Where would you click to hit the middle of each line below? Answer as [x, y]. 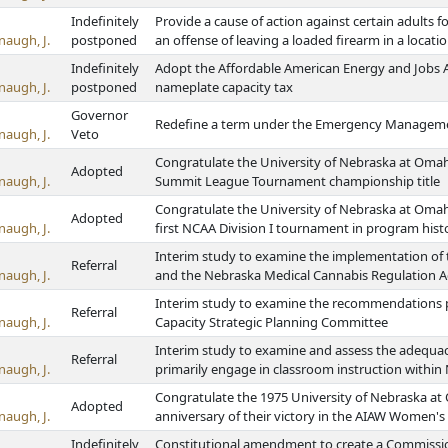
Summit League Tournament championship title [297, 181]
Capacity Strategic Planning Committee [271, 322]
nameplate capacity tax [224, 87]
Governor [99, 115]
